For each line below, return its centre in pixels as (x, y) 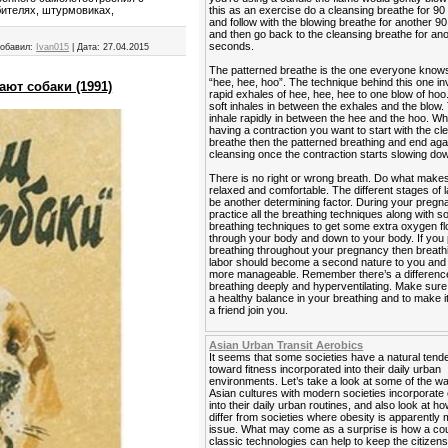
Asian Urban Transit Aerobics (286, 345)
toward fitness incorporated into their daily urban (325, 369)
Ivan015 (53, 47)
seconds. (232, 46)
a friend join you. (249, 310)
